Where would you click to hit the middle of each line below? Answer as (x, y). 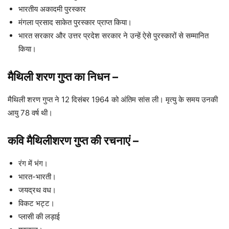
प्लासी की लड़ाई (39, 217)
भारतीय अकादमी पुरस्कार (52, 9)
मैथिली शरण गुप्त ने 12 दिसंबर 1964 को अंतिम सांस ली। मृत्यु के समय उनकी (113, 100)
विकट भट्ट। (37, 203)
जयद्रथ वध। (37, 190)
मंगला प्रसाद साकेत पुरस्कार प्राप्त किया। (75, 22)
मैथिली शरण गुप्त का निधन (60, 77)
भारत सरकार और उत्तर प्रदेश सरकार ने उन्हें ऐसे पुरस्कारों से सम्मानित (113, 36)
